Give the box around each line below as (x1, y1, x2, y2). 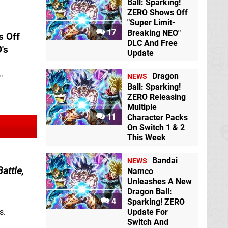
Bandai (152, 155, 178, 165)
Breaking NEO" (127, 27, 181, 38)
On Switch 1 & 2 (127, 122, 185, 132)
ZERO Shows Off (127, 7, 188, 17)
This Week (127, 132, 166, 142)
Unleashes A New (127, 176, 192, 186)
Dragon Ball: (127, 186, 172, 196)
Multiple (127, 102, 157, 112)
